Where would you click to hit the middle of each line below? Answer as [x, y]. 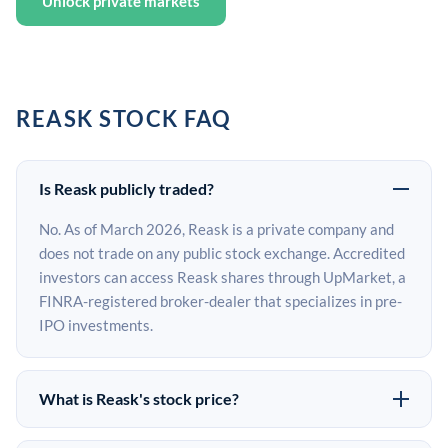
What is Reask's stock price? [139, 398]
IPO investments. [96, 325]
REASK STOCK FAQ [124, 118]
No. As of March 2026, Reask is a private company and [216, 229]
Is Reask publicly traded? [126, 188]
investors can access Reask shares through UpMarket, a [222, 277]
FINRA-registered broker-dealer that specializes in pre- [220, 301]
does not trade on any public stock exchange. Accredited [222, 253]
